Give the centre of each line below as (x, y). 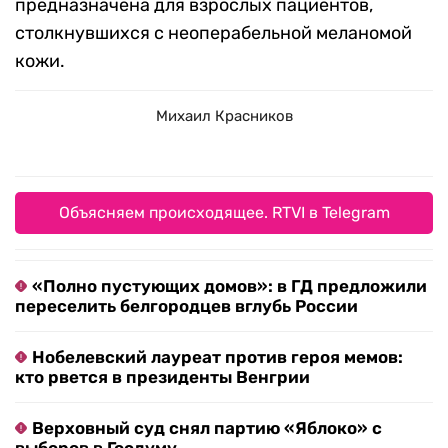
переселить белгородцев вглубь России (186, 306)
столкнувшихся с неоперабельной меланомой (213, 33)
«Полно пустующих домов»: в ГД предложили (229, 286)
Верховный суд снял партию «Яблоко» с (207, 428)
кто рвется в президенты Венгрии (162, 377)
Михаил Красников (224, 116)
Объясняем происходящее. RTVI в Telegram (224, 213)
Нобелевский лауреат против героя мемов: (217, 357)
